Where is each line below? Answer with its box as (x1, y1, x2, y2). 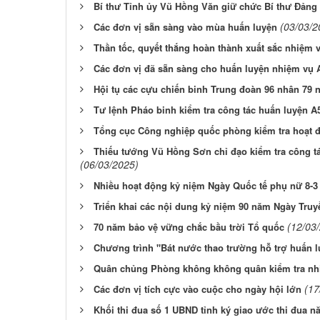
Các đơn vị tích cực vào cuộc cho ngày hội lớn (94, 281, 301, 296)
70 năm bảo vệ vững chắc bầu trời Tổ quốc (94, 219, 284, 234)
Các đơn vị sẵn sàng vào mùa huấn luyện (94, 19, 277, 34)
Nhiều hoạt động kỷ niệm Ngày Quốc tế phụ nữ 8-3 (94, 178, 318, 192)
